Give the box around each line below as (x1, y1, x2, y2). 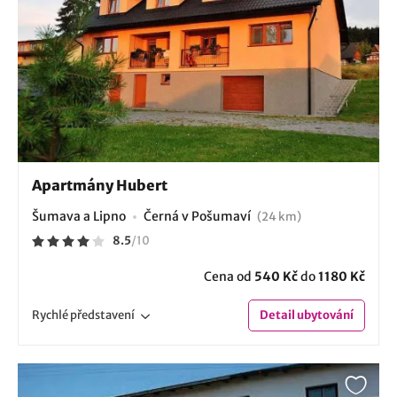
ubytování (295, 307, 354, 323)
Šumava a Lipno (32, 208, 126, 225)
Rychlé (32, 307, 70, 323)
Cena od (204, 269, 254, 285)
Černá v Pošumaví (144, 208, 253, 225)
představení (70, 307, 135, 323)
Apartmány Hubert (32, 176, 167, 195)
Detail (260, 307, 295, 323)
